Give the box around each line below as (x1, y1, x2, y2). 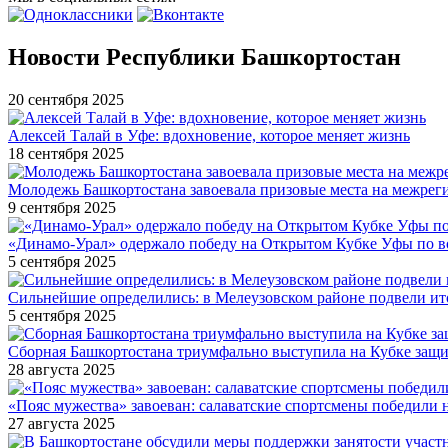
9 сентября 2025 (8, 198, 116, 216)
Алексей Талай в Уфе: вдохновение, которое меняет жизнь (8, 126, 410, 144)
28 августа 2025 (8, 360, 115, 378)
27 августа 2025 (8, 414, 115, 432)
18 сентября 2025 (8, 144, 124, 162)
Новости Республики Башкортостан (8, 43, 401, 70)
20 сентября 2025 (8, 90, 124, 108)
